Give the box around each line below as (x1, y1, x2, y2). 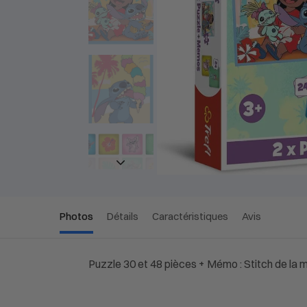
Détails (107, 210, 138, 223)
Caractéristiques (152, 210, 228, 223)
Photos (60, 210, 93, 223)
